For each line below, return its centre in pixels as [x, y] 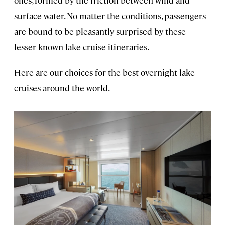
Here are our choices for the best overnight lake [104, 73]
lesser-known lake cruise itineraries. [82, 47]
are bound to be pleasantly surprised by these [100, 31]
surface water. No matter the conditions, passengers [110, 16]
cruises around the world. [62, 88]
